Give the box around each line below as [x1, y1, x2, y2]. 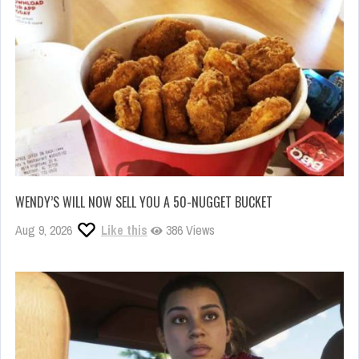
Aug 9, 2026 [15, 221, 72, 240]
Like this [101, 221, 147, 240]
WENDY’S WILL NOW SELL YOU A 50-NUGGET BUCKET [15, 192, 272, 212]
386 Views [163, 221, 215, 240]
